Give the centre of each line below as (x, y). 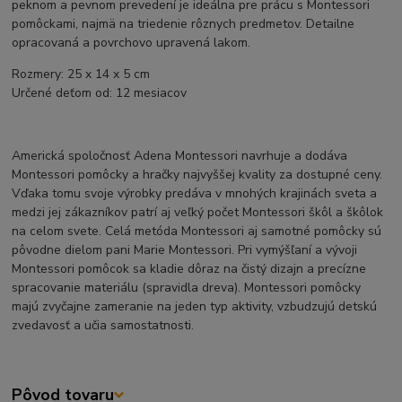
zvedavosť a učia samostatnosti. (103, 325)
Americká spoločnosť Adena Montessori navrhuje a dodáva (180, 155)
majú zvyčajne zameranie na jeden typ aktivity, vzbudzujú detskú (195, 306)
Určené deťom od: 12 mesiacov (100, 92)
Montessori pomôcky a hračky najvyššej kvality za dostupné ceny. (197, 174)
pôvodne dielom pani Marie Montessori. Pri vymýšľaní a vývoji (185, 249)
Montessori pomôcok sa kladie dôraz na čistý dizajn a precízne (189, 268)
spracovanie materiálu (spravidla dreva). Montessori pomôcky (187, 287)
